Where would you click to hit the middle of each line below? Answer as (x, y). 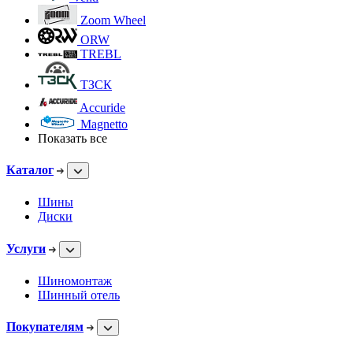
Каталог (30, 170)
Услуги (26, 248)
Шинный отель (79, 295)
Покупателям (45, 327)
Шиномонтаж (75, 281)
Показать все (72, 138)
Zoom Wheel (113, 20)
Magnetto (104, 124)
